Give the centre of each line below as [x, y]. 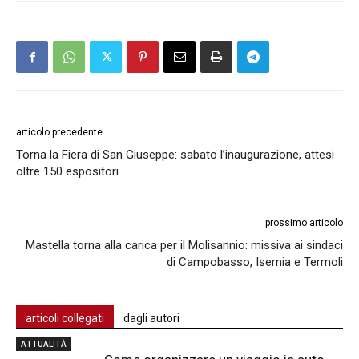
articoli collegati [65, 319]
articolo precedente [59, 133]
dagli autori [151, 319]
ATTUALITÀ [44, 344]
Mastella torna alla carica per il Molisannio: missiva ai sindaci [184, 246]
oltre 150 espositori [67, 172]
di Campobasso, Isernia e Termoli [255, 262]
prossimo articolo [304, 223]
